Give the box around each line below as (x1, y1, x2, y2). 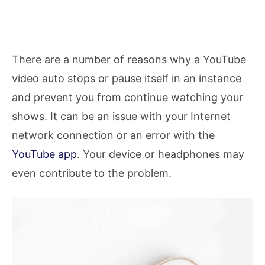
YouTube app (12, 148, 77, 161)
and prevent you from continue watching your (12, 91, 243, 104)
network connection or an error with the (12, 129, 215, 142)
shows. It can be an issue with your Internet (12, 110, 231, 123)
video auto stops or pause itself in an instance (12, 72, 241, 85)
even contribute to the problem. (12, 167, 172, 180)
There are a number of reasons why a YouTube (12, 53, 246, 66)
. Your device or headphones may (77, 148, 244, 161)
